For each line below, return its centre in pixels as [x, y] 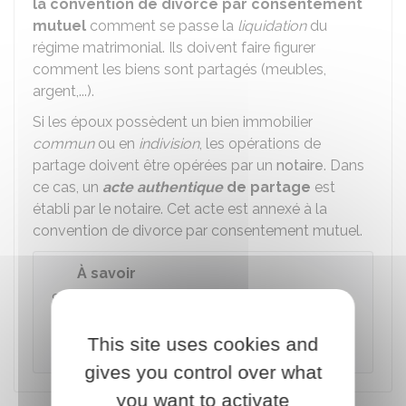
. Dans [344, 165]
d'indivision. [89, 343]
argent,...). [63, 91]
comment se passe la [162, 26]
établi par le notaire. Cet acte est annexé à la [180, 209]
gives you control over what [203, 372]
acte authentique [163, 187]
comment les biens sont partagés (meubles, [179, 69]
